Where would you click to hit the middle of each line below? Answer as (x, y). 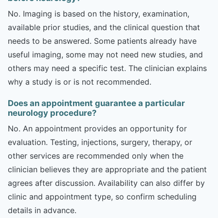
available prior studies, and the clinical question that (104, 27)
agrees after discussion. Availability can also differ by (106, 183)
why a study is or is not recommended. (80, 82)
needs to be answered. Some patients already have (102, 41)
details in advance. (42, 210)
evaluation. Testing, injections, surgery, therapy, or (100, 142)
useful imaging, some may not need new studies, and (105, 54)
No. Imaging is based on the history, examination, (99, 13)
